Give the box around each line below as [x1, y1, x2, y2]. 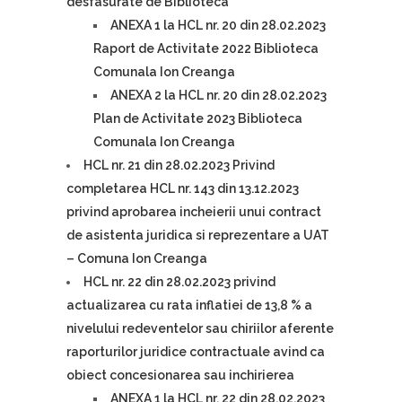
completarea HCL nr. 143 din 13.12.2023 [66, 181, 299, 196]
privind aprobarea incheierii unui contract [66, 205, 321, 219]
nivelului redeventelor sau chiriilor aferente [66, 321, 334, 336]
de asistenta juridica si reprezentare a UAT [66, 228, 329, 242]
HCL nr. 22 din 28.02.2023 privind [83, 275, 275, 289]
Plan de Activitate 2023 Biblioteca [93, 111, 302, 126]
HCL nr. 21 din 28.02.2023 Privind [83, 158, 275, 172]
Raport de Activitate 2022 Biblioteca [93, 41, 319, 56]
